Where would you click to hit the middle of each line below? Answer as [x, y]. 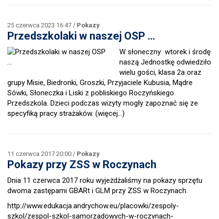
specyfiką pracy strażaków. [51, 113]
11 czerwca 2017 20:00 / [42, 154]
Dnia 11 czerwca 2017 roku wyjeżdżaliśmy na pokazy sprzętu [105, 180]
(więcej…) [110, 113]
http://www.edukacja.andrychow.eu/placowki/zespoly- [93, 206]
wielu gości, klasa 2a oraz [160, 72]
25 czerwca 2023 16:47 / [42, 25]
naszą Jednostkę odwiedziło [165, 62]
